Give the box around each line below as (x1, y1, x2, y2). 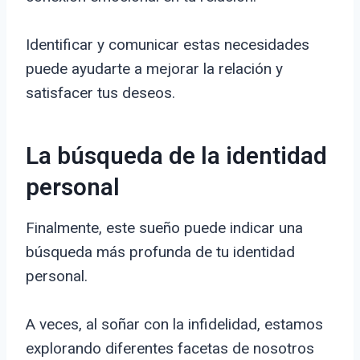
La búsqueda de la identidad (26, 139, 327, 175)
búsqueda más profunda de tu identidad (26, 243, 295, 262)
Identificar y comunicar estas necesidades (26, 35, 309, 55)
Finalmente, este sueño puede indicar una (26, 219, 303, 238)
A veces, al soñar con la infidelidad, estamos (26, 315, 323, 334)
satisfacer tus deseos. (26, 84, 175, 103)
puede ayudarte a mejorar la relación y (26, 59, 283, 79)
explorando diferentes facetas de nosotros (26, 339, 314, 358)
